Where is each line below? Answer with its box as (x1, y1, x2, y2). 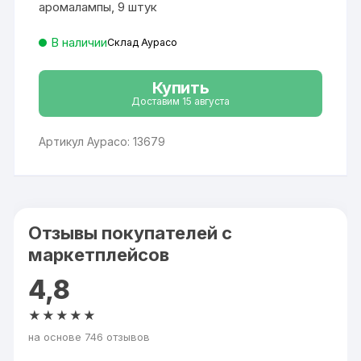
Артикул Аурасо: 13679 (39, 134, 166, 148)
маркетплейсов (28, 243, 170, 265)
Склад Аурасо (107, 36, 178, 49)
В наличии (51, 34, 108, 50)
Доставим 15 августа (131, 95, 230, 108)
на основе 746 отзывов (28, 330, 151, 343)
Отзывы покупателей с (28, 222, 233, 243)
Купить (151, 78, 210, 98)
